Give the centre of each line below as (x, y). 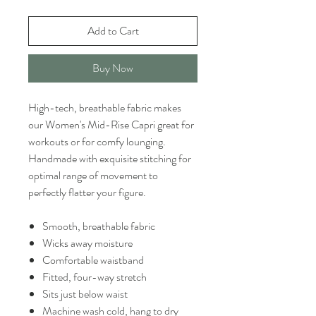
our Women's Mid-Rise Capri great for (111, 124)
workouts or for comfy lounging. (97, 141)
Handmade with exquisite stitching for (110, 158)
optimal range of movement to (93, 175)
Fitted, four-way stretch (95, 277)
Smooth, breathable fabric (99, 226)
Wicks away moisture (87, 243)
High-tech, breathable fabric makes (105, 108)
